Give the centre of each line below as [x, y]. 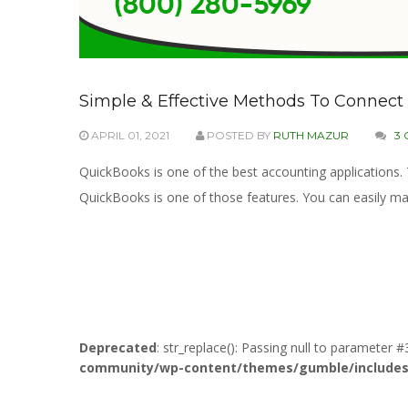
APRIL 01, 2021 [129, 135]
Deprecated [118, 347]
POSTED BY [239, 135]
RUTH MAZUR [311, 135]
